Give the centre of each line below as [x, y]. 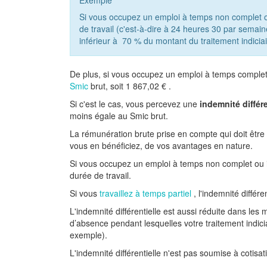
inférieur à [100, 41]
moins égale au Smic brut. [119, 116]
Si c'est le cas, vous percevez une [133, 104]
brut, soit [107, 86]
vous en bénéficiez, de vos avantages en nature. [161, 145]
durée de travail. [100, 175]
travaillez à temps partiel [145, 193]
